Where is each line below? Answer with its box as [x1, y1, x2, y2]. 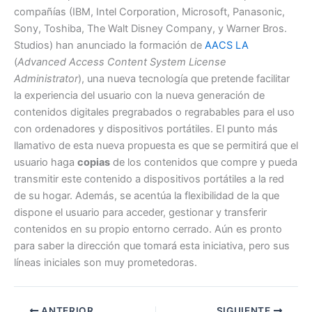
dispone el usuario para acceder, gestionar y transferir [14, 206, 267, 219]
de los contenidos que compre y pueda [110, 156, 297, 169]
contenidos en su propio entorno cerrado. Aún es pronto [14, 223, 282, 236]
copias [77, 156, 110, 169]
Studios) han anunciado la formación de [14, 39, 205, 52]
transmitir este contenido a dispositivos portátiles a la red [14, 173, 284, 186]
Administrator [14, 72, 78, 86]
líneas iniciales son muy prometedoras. [14, 256, 197, 270]
